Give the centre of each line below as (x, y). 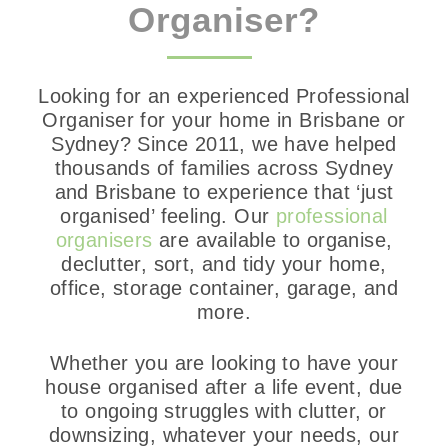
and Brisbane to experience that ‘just (224, 192)
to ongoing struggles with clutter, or (224, 411)
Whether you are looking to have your (224, 363)
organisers (104, 240)
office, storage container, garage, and (224, 288)
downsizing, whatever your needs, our (224, 435)
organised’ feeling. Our (168, 216)
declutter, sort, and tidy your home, (224, 264)
